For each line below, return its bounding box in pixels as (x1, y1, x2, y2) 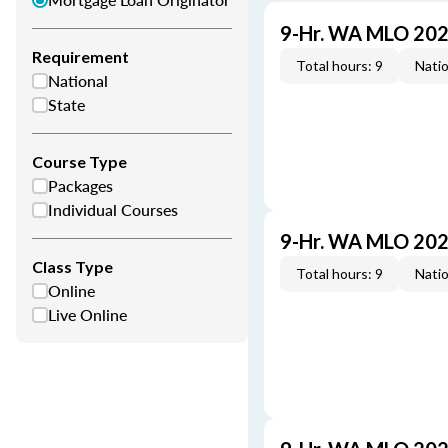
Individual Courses (48, 198, 178, 221)
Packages (48, 174, 113, 197)
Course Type (32, 152, 127, 171)
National (48, 69, 108, 92)
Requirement (32, 47, 129, 66)
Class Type (32, 257, 113, 276)
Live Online (48, 303, 127, 326)
